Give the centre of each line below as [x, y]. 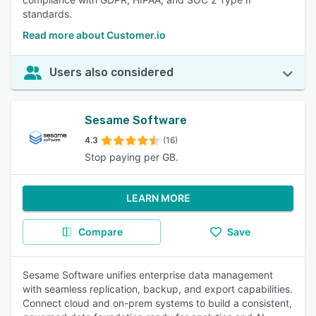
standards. [47, 14]
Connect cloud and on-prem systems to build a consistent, [157, 303]
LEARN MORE [158, 198]
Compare [100, 232]
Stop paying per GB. [132, 157]
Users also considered [111, 72]
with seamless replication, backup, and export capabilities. [158, 289]
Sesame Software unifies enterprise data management [148, 275]
